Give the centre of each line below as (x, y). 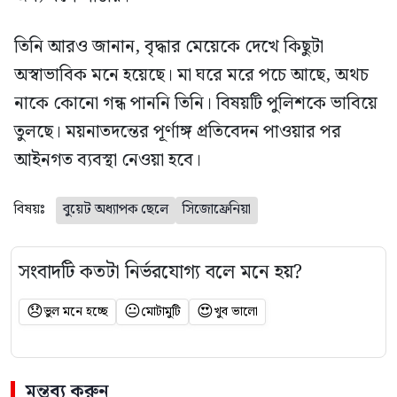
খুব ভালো (236, 312)
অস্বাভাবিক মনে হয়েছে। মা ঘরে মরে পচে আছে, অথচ (191, 76)
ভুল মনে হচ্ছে (76, 312)
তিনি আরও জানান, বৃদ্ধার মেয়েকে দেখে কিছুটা (169, 47)
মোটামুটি (161, 312)
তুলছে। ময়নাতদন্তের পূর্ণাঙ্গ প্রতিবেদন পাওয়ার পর (178, 132)
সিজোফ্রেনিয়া (217, 210)
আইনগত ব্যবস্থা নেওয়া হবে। (108, 161)
